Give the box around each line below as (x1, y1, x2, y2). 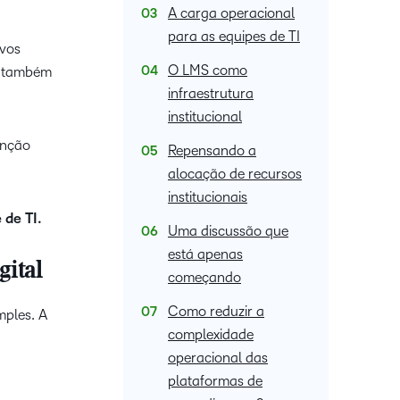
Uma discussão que (168, 223, 288, 238)
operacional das (168, 350, 268, 365)
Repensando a (168, 143, 256, 158)
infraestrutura (168, 86, 254, 101)
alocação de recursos (168, 166, 302, 181)
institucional (168, 109, 242, 124)
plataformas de (168, 373, 262, 388)
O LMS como (168, 62, 247, 78)
